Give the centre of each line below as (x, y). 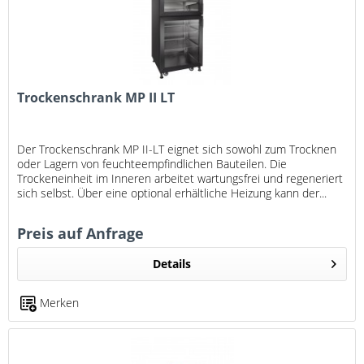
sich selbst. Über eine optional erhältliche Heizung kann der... (172, 193)
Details (171, 263)
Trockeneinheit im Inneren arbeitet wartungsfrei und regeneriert (180, 178)
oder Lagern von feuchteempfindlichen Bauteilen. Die (152, 163)
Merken (60, 302)
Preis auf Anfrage (81, 233)
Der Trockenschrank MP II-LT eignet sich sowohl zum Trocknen (177, 149)
